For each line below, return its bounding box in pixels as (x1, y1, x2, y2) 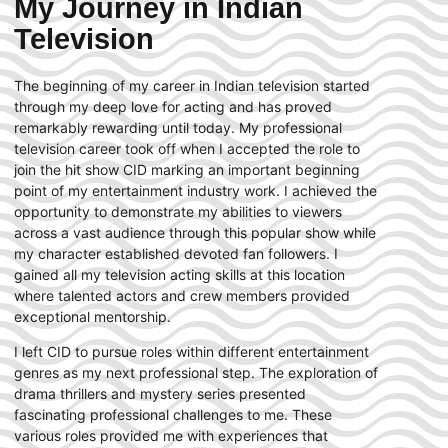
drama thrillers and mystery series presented (14, 385, 306, 403)
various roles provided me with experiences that (14, 427, 328, 445)
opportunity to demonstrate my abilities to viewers (14, 202, 342, 220)
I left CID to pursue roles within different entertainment (14, 343, 369, 361)
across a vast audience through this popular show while (14, 223, 376, 241)
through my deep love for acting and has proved (14, 97, 332, 115)
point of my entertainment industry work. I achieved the (14, 181, 377, 199)
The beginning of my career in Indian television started (14, 76, 370, 94)
